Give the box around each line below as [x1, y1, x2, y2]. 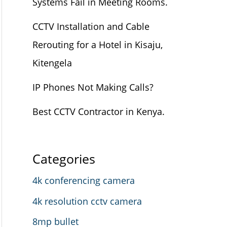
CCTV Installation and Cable [32, 20, 149, 32]
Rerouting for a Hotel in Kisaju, [32, 38, 163, 51]
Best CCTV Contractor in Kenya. [32, 105, 165, 118]
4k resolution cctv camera [32, 195, 142, 207]
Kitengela [32, 56, 72, 69]
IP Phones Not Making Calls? [32, 81, 154, 93]
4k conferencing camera [32, 174, 135, 187]
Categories [32, 150, 95, 168]
